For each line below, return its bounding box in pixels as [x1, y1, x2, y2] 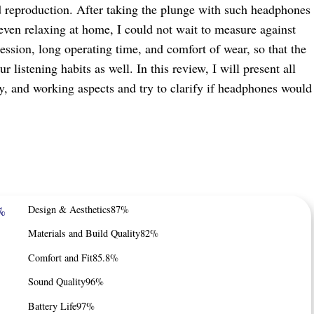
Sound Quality [28, 275, 86, 289]
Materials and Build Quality [28, 226, 141, 240]
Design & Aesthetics [28, 202, 111, 216]
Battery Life [28, 299, 77, 313]
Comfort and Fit [28, 250, 93, 264]
